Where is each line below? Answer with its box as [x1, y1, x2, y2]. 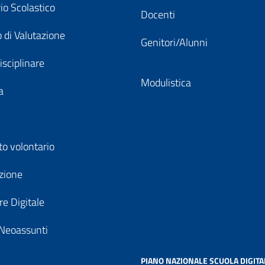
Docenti [141, 7, 175, 22]
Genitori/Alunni [141, 34, 208, 50]
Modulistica [141, 75, 191, 91]
